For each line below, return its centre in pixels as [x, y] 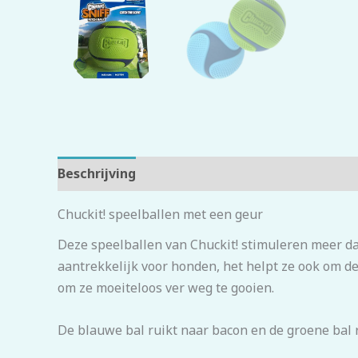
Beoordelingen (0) [209, 174]
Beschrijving [97, 174]
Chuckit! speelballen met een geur [160, 215]
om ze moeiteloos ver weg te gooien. [166, 288]
